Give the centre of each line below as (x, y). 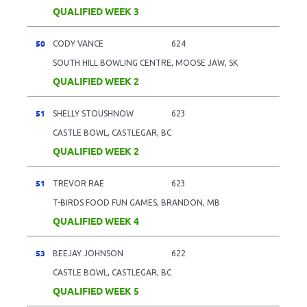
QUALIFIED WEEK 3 (96, 11)
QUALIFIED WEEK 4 (96, 220)
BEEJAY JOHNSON (88, 253)
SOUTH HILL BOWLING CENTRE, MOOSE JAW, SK (145, 62)
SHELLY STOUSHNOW (93, 113)
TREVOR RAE (78, 183)
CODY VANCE (78, 43)
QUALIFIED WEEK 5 (96, 290)
